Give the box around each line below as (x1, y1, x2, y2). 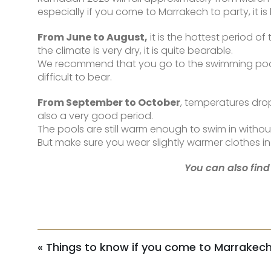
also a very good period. (38, 108, 153, 123)
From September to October (38, 95, 180, 109)
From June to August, (38, 30, 148, 44)
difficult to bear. (38, 70, 112, 84)
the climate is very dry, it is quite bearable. (38, 43, 233, 57)
